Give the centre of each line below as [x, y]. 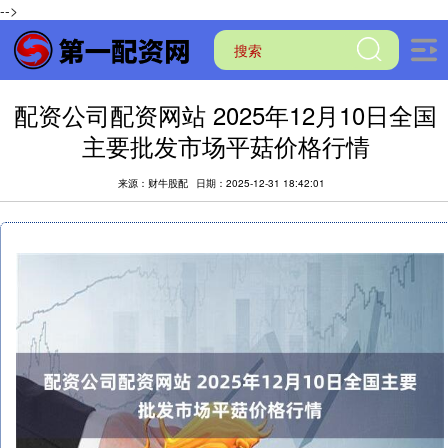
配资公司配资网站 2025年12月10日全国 [226, 115]
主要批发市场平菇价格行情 [225, 146]
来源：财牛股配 [154, 183]
